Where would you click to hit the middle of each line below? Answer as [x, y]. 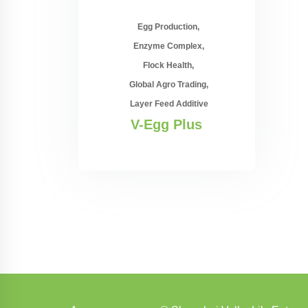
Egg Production [168, 26]
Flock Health [168, 65]
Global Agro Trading [167, 84]
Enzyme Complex [167, 46]
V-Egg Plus [167, 124]
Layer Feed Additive [169, 103]
